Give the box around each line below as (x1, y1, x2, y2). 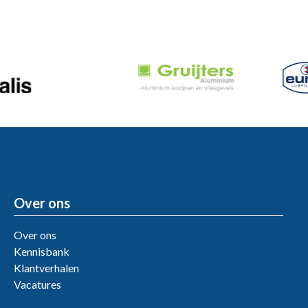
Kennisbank (14, 244, 69, 258)
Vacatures (14, 277, 61, 291)
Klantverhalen (14, 261, 79, 274)
